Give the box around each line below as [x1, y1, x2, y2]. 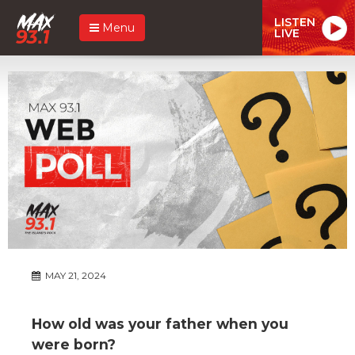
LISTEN [274, 14, 315, 29]
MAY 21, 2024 [43, 269, 106, 281]
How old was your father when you [32, 315, 288, 332]
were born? [32, 335, 116, 353]
